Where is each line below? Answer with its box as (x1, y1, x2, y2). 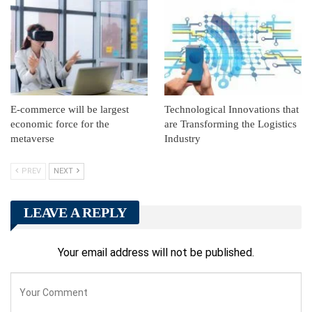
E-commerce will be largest (10, 103, 129, 115)
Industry (164, 132, 201, 144)
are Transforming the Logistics (164, 118, 297, 130)
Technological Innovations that (164, 103, 299, 115)
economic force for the (10, 118, 109, 130)
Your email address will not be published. (58, 245, 254, 259)
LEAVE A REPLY (24, 204, 127, 220)
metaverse (10, 132, 54, 144)
